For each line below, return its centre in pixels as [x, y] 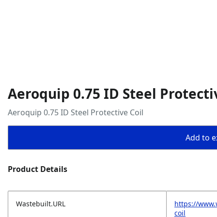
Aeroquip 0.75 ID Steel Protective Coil [76, 112]
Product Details [38, 169]
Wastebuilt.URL [41, 204]
